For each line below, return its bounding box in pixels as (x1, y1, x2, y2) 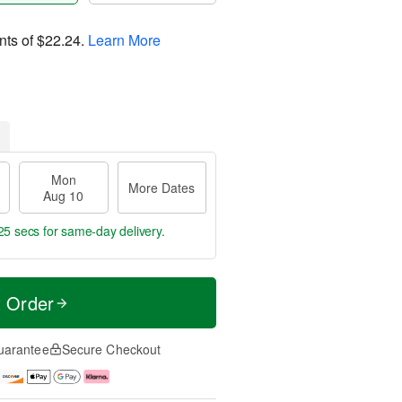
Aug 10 (43, 187, 84, 205)
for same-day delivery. (39, 222, 165, 240)
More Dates (128, 179, 196, 197)
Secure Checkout (61, 340, 162, 358)
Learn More (88, 29, 161, 50)
